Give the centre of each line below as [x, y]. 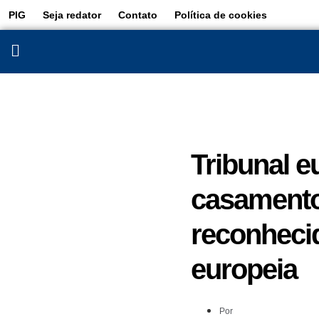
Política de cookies [221, 15]
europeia [244, 269]
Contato [138, 15]
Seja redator [72, 15]
